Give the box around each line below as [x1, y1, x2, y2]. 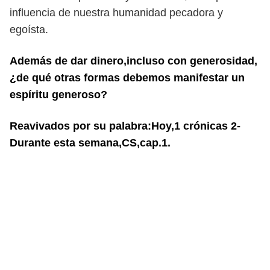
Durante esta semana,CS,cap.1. [10, 137, 171, 149]
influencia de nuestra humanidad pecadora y [10, 7, 223, 19]
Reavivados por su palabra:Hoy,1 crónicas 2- [10, 120, 240, 132]
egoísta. [10, 24, 48, 36]
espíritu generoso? [10, 89, 107, 101]
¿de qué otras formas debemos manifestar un [10, 72, 245, 84]
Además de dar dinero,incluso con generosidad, [10, 55, 257, 67]
